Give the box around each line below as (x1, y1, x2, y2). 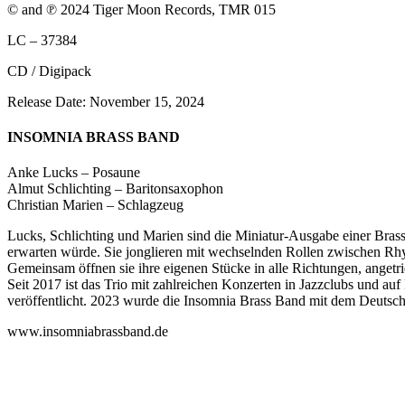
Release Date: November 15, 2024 (7, 93, 204, 109)
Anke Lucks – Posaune (7, 165, 140, 181)
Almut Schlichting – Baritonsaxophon (7, 181, 223, 197)
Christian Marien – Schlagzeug (7, 197, 184, 213)
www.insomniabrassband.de (7, 324, 168, 340)
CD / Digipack (7, 62, 91, 79)
